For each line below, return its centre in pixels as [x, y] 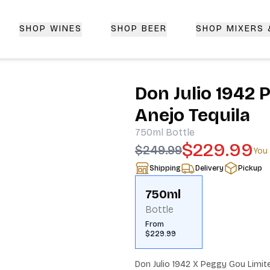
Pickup [250, 168]
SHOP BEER [139, 29]
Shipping [165, 168]
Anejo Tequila [193, 115]
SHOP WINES [51, 29]
